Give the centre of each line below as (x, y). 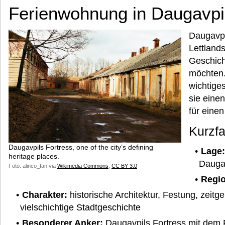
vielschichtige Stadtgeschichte (80, 208)
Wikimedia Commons (83, 165)
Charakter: (44, 195)
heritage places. (34, 156)
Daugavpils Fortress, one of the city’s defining (81, 147)
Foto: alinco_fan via (33, 165)
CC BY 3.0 (124, 165)
